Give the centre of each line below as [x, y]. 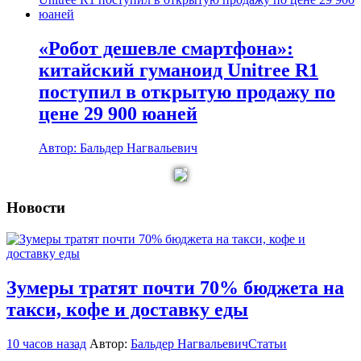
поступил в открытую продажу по [187, 91]
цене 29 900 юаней [118, 113]
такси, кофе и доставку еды [127, 309]
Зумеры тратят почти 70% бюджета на [175, 288]
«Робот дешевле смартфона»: [166, 48]
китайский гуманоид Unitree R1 [178, 70]
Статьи [268, 343]
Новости [36, 208]
